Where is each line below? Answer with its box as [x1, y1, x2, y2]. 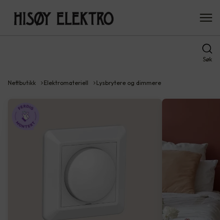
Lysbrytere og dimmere [96, 79, 161, 86]
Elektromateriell [44, 79, 88, 86]
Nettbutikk [8, 79, 36, 86]
